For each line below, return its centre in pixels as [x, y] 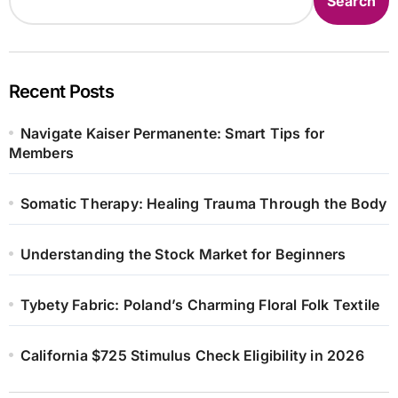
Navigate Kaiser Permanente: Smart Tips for [172, 134]
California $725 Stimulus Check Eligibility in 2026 [192, 356]
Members [41, 153]
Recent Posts [61, 92]
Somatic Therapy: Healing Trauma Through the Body [203, 204]
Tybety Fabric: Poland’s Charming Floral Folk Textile [200, 305]
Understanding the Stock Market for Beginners [183, 255]
